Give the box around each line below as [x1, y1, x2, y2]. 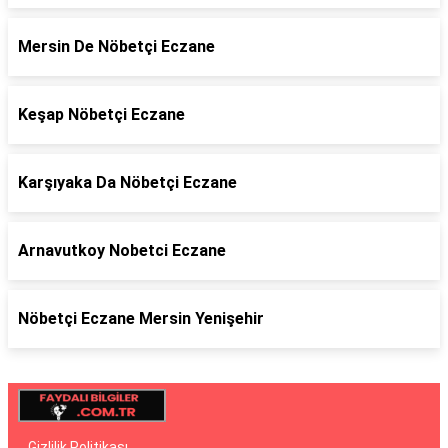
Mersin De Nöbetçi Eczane [18, 37, 215, 56]
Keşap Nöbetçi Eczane [18, 105, 185, 124]
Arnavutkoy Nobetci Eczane [18, 241, 226, 260]
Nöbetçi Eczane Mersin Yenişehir [18, 309, 264, 328]
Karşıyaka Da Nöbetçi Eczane [18, 173, 237, 192]
